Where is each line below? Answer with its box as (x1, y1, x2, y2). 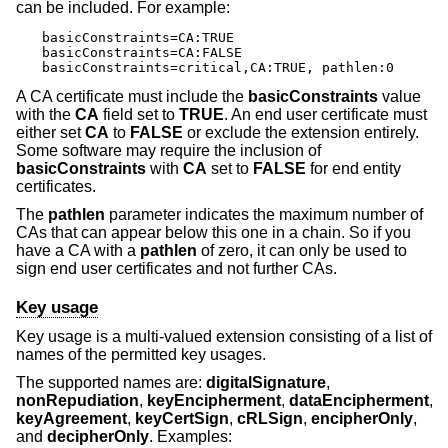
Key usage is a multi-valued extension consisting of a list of (16, 327, 432, 345)
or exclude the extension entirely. (183, 124, 419, 142)
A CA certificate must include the (16, 88, 248, 106)
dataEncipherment (289, 391, 429, 409)
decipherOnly (47, 427, 149, 445)
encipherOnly (311, 409, 413, 427)
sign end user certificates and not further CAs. (16, 259, 337, 277)
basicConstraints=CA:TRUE (42, 30, 234, 46)
